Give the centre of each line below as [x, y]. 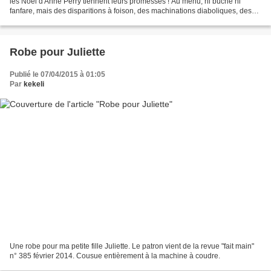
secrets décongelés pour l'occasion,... [71, 21]
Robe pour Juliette [57, 52]
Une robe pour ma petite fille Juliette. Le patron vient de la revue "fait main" [132, 246]
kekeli [34, 84]
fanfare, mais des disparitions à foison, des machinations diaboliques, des [131, 11]
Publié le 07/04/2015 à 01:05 [57, 75]
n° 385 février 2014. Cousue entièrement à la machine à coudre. [115, 256]
